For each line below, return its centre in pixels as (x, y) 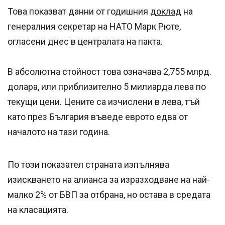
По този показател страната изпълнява (88, 164)
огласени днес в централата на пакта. (85, 41)
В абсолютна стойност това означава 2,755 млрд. (109, 71)
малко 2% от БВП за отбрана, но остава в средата (109, 194)
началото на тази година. (59, 132)
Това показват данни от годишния (79, 11)
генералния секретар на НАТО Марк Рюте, (94, 26)
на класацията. (38, 209)
